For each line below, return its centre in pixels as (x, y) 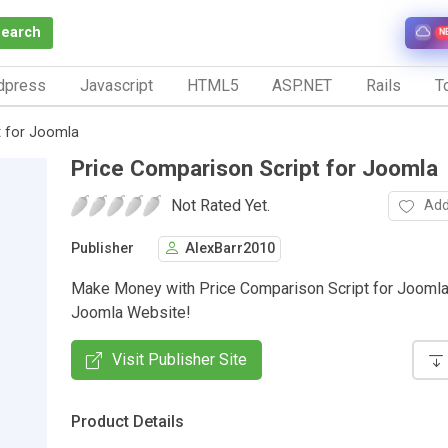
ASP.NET (302, 85)
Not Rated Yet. (220, 205)
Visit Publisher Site (179, 359)
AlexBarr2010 (230, 249)
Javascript (116, 85)
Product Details (127, 421)
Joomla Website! (131, 312)
